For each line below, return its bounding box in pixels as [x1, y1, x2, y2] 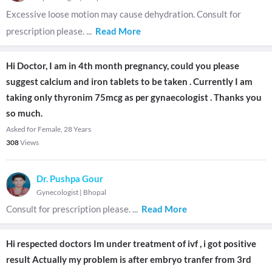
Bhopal [83, 188, 106, 197]
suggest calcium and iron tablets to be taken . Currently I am [6, 76, 253, 87]
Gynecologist [36, 188, 78, 197]
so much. [6, 107, 42, 118]
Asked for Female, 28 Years [6, 124, 91, 134]
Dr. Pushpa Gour [36, 173, 103, 184]
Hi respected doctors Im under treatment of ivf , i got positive [6, 238, 256, 249]
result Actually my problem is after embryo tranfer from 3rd [6, 254, 251, 265]
